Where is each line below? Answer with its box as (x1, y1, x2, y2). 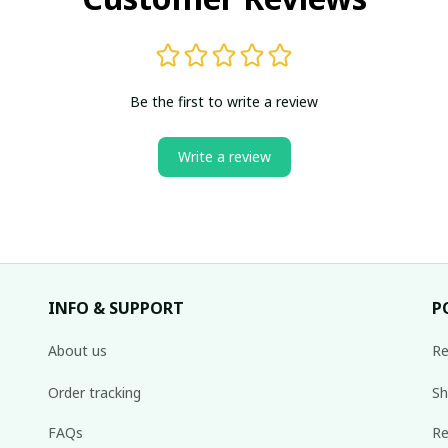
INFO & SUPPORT (48, 297, 184, 319)
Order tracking (48, 382, 141, 402)
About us (48, 340, 107, 360)
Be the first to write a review (130, 91, 318, 111)
